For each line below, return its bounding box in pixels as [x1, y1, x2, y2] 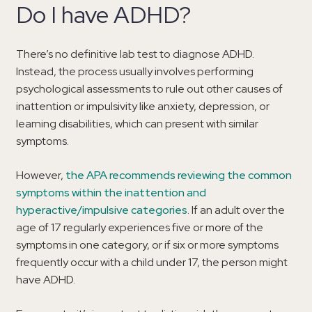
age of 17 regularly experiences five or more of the [16, 220, 263, 235]
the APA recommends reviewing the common [65, 168, 292, 183]
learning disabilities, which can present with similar [16, 116, 258, 132]
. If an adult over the [187, 203, 285, 218]
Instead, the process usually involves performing [16, 64, 253, 79]
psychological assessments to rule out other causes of [16, 81, 283, 97]
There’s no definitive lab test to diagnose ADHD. [16, 47, 254, 62]
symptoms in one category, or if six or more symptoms [16, 237, 279, 253]
